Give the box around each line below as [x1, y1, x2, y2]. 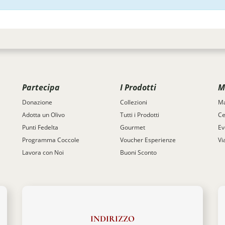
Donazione [22, 98, 52, 106]
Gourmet [120, 123, 145, 132]
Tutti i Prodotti [120, 110, 159, 119]
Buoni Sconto [120, 148, 157, 157]
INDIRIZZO [90, 213, 135, 224]
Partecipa [22, 81, 60, 93]
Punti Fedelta [22, 123, 58, 132]
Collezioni [120, 98, 147, 106]
